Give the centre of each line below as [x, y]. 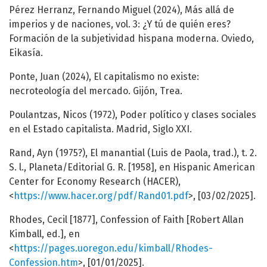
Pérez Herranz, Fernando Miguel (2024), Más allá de [122, 10]
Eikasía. [26, 53]
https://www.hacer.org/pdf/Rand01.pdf [101, 196]
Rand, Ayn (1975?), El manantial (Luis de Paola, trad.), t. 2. [133, 153]
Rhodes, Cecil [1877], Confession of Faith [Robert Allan [126, 220]
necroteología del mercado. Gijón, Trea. [96, 91]
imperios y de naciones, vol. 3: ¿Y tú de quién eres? [120, 24]
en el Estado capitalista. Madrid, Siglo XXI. [100, 129]
